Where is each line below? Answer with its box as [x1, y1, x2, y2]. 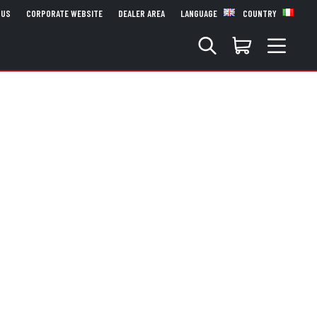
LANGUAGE [180, 8, 219, 19]
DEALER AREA [118, 8, 165, 19]
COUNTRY [242, 8, 279, 19]
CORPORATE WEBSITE [26, 8, 103, 19]
